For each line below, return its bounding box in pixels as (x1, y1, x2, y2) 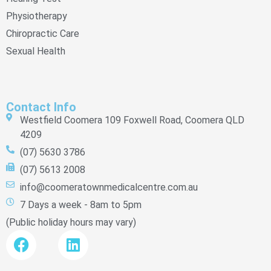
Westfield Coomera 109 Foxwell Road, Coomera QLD (19, 114, 244, 126)
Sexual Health (6, 45, 65, 57)
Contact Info (6, 99, 76, 114)
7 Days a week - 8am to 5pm (19, 198, 142, 211)
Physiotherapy (6, 10, 67, 22)
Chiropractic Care (6, 27, 79, 39)
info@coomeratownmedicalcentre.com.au (19, 181, 198, 193)
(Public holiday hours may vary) (6, 216, 136, 228)
